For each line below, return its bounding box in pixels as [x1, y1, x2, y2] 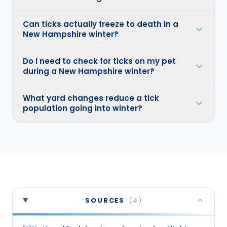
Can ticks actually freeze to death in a [23, 18, 178, 29]
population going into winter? [23, 102, 142, 113]
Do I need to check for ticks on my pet [23, 55, 176, 66]
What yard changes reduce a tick [23, 92, 159, 103]
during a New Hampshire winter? [23, 65, 155, 77]
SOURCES [85, 195, 125, 205]
